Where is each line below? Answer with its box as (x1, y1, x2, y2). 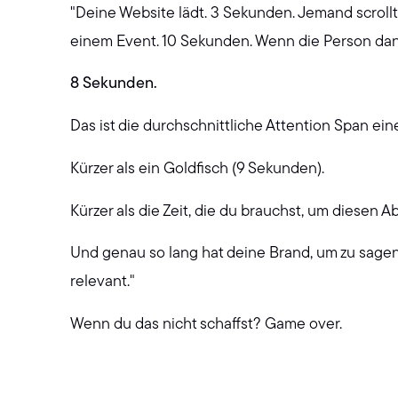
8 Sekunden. (70, 76, 158, 93)
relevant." (70, 274, 136, 291)
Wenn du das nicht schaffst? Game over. (70, 316, 343, 334)
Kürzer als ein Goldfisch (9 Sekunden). (70, 160, 325, 178)
